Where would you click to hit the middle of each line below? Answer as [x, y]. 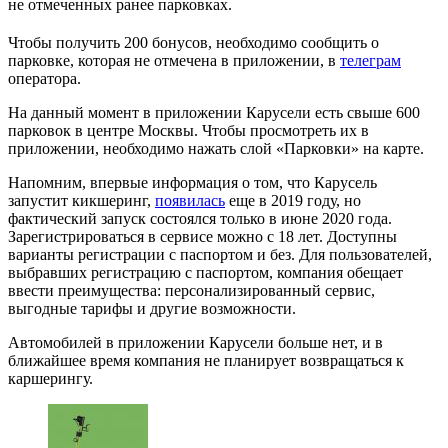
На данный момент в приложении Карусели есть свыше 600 [214, 112]
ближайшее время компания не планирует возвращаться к [206, 360]
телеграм [370, 60]
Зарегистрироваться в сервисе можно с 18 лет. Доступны [202, 236]
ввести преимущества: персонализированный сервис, [191, 290]
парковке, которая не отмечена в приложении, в [174, 60]
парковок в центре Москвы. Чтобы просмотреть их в [188, 130]
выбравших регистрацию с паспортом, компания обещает [205, 272]
